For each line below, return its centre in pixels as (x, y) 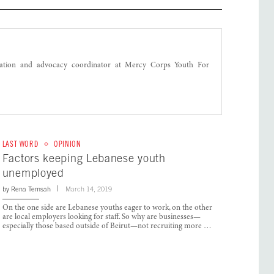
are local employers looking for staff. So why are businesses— (101, 218)
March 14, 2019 (88, 189)
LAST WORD (20, 144)
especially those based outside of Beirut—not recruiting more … (107, 227)
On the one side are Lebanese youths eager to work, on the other (107, 209)
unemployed (33, 173)
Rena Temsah (31, 189)
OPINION (68, 144)
